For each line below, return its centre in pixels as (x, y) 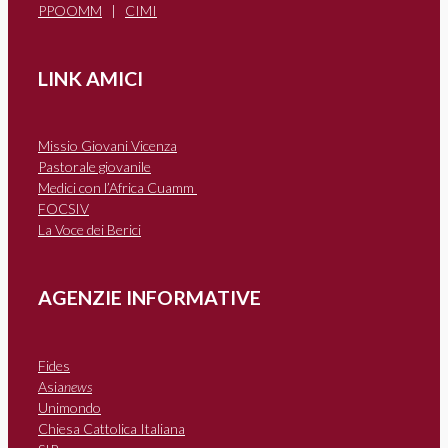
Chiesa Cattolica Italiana (111, 428)
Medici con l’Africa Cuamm (117, 188)
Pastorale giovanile (94, 167)
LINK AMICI (90, 78)
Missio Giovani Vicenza (107, 146)
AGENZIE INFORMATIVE (149, 298)
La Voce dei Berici (89, 230)
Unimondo (69, 407)
